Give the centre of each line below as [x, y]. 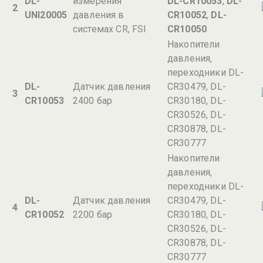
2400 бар [93, 101]
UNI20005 [46, 15]
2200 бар [93, 215]
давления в [99, 15]
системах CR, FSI [110, 29]
